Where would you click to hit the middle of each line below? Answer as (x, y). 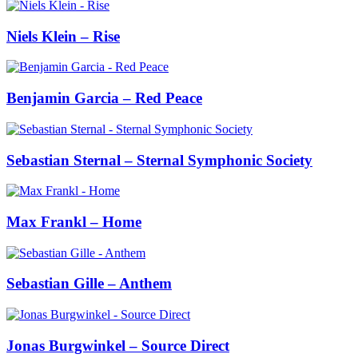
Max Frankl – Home (74, 221)
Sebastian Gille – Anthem (89, 284)
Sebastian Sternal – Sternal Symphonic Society (159, 160)
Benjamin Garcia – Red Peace (104, 98)
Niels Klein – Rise (63, 36)
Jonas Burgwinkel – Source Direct (118, 345)
